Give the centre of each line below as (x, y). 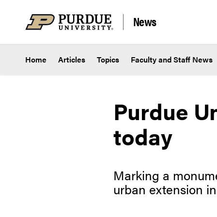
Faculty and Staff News (172, 60)
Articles (72, 60)
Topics (108, 60)
